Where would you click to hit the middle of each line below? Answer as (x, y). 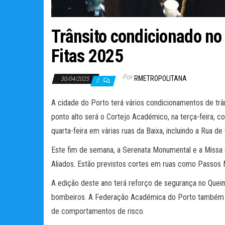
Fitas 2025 (87, 56)
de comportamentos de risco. (98, 211)
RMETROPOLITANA (160, 78)
